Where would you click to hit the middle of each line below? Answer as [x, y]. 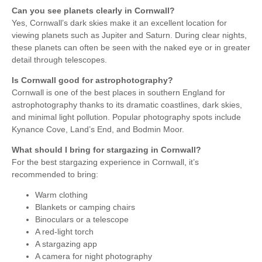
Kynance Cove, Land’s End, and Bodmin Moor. [98, 129]
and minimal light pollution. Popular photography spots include [126, 117]
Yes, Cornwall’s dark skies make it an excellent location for [119, 23]
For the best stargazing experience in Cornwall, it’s [105, 162]
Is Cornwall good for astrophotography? [92, 80]
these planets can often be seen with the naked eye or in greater [131, 47]
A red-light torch [64, 231]
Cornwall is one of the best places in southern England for [118, 92]
